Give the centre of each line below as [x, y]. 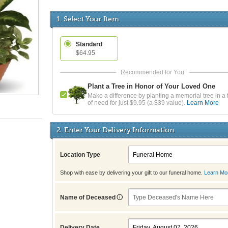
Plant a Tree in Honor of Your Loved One [151, 86]
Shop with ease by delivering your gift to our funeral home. [132, 173]
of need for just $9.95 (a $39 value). [137, 103]
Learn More [203, 103]
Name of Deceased [89, 197]
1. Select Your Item [88, 19]
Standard [89, 44]
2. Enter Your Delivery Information [116, 130]
